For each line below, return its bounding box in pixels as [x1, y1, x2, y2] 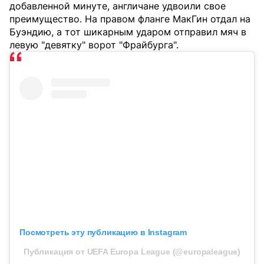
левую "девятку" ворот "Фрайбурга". [9, 39, 179, 51]
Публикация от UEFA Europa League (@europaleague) [23, 247, 241, 257]
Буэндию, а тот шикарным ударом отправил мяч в [9, 26, 246, 38]
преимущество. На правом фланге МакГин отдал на [9, 13, 250, 25]
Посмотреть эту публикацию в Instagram [19, 227, 187, 237]
